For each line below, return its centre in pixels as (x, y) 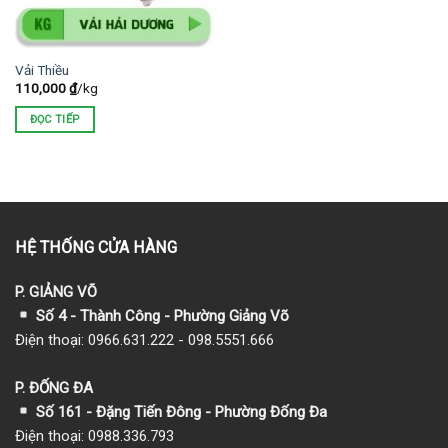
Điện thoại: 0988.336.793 (94, 435)
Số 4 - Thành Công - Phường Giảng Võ (161, 315)
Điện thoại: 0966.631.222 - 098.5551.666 (144, 339)
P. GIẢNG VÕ (56, 291)
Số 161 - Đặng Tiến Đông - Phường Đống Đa (180, 411)
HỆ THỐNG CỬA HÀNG (96, 247)
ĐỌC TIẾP (54, 119)
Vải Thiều (41, 69)
